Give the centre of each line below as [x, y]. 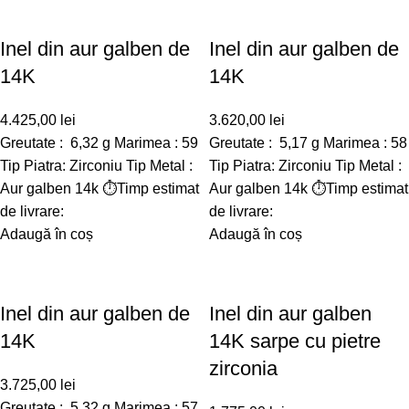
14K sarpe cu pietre [295, 341]
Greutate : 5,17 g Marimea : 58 [308, 143]
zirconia [243, 368]
